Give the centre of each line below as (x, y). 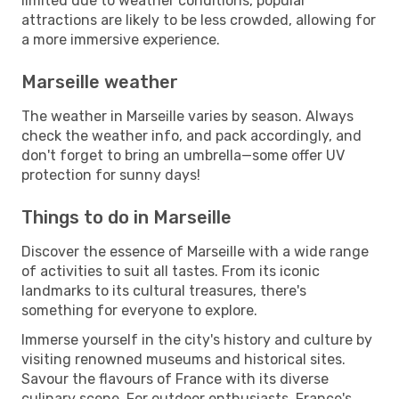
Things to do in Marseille (126, 217)
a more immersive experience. (121, 39)
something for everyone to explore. (139, 310)
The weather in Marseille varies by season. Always (187, 116)
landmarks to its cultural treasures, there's (164, 290)
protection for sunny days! (111, 175)
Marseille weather (100, 81)
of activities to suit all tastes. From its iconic (171, 271)
